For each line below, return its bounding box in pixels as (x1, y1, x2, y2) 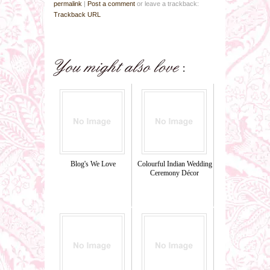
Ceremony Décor (150, 168, 199, 177)
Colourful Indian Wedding (137, 159, 212, 168)
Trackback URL (54, 10, 101, 18)
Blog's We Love (70, 159, 116, 168)
